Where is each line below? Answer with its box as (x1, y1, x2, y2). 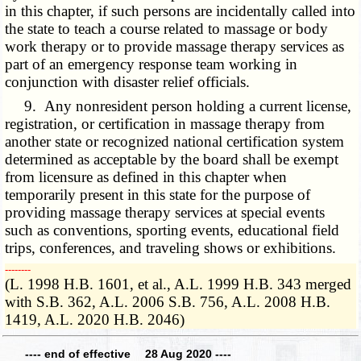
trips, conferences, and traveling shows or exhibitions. (5, 239, 337, 257)
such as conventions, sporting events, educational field (5, 222, 340, 239)
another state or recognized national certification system (5, 133, 345, 151)
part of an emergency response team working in (5, 56, 298, 73)
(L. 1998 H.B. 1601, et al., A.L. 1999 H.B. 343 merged (5, 276, 352, 293)
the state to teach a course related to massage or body (5, 20, 329, 38)
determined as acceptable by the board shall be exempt (5, 151, 339, 168)
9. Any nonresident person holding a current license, (5, 98, 352, 115)
